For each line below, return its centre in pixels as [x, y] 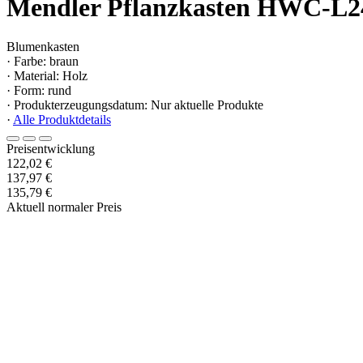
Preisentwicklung [51, 149]
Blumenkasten [43, 47]
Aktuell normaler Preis [64, 207]
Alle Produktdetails [62, 120]
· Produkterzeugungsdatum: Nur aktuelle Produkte [135, 105]
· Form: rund [39, 91]
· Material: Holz [47, 76]
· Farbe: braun [43, 62]
